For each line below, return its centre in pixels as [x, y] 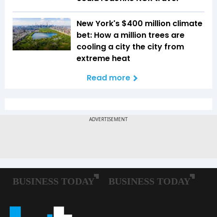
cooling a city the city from [130, 46]
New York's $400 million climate [139, 23]
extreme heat [104, 58]
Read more [108, 77]
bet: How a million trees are [131, 35]
